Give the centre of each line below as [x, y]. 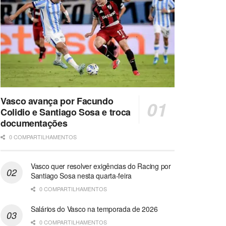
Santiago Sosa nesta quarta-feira [81, 175]
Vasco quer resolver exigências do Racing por [101, 166]
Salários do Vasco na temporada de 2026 [94, 209]
